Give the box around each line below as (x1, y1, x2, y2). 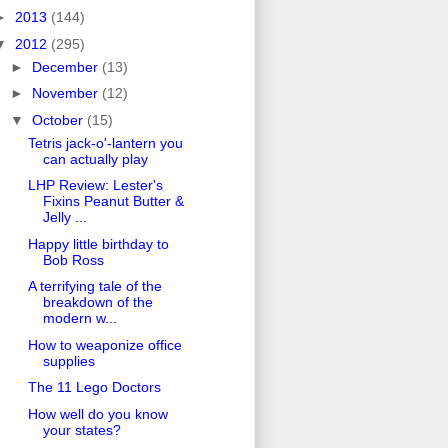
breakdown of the (42, 294, 153, 311)
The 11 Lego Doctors (27, 379, 161, 396)
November (31, 85, 102, 102)
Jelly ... (42, 209, 87, 226)
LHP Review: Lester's (27, 177, 163, 194)
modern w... (42, 310, 117, 327)
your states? (42, 421, 121, 438)
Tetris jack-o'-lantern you (27, 134, 183, 151)
